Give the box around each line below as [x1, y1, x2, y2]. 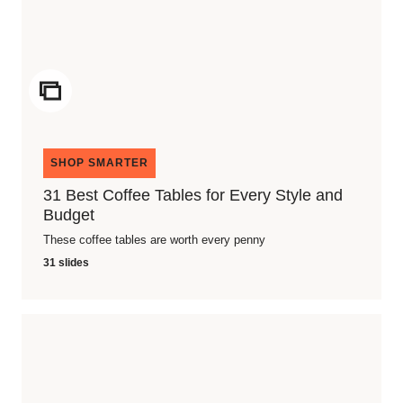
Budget [43, 206, 94, 224]
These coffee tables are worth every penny [43, 233, 265, 246]
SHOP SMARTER [50, 157, 148, 169]
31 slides [43, 256, 89, 269]
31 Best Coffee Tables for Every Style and [43, 186, 343, 204]
